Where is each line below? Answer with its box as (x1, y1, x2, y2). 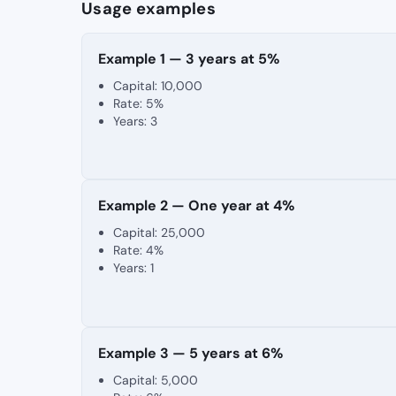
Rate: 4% (113, 242, 164, 259)
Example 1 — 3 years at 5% (97, 49, 279, 68)
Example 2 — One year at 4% (97, 196, 294, 216)
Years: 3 (113, 112, 158, 129)
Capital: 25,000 (113, 225, 206, 241)
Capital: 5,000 (113, 371, 199, 388)
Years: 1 (113, 260, 155, 277)
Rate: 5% (113, 95, 164, 111)
